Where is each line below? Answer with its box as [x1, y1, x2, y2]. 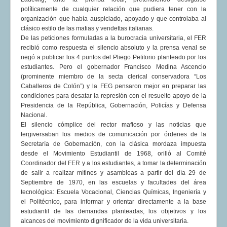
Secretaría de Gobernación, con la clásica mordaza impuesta [21, 140, 206, 148]
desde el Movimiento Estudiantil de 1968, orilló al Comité [21, 150, 206, 158]
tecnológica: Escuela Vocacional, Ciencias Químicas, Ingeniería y [21, 188, 206, 196]
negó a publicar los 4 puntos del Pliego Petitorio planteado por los [21, 54, 206, 61]
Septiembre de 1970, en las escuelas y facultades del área [21, 179, 206, 186]
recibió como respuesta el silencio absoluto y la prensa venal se [21, 44, 206, 52]
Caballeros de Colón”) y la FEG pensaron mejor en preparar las [21, 83, 206, 90]
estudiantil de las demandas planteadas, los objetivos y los [21, 208, 206, 215]
